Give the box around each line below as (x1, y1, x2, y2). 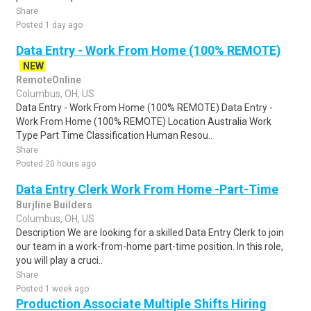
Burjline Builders (16, 199, 92, 210)
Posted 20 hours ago (16, 159, 96, 169)
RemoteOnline (16, 74, 81, 85)
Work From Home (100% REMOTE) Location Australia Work (16, 116, 271, 127)
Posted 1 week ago (16, 284, 89, 294)
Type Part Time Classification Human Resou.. (16, 130, 212, 141)
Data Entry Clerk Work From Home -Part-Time (16, 182, 278, 196)
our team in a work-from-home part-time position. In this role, (16, 241, 283, 252)
